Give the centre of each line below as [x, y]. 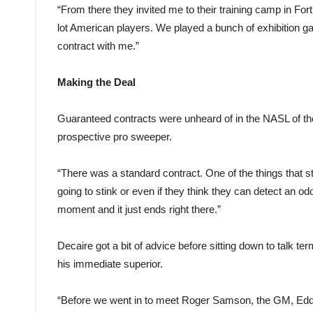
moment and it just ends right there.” [139, 209]
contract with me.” [98, 46]
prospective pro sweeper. [115, 137]
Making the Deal [96, 82]
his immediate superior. [110, 264]
